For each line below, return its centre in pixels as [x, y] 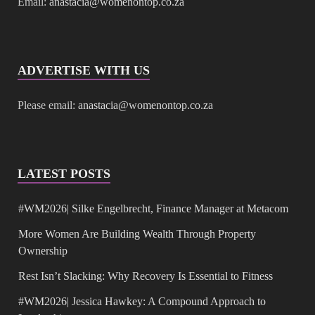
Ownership [43, 251]
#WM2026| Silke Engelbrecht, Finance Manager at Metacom [153, 209]
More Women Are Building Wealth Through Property [137, 234]
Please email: [48, 105]
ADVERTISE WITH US [84, 71]
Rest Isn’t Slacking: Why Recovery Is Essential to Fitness [146, 276]
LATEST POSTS [64, 174]
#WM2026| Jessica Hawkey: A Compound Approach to [142, 302]
